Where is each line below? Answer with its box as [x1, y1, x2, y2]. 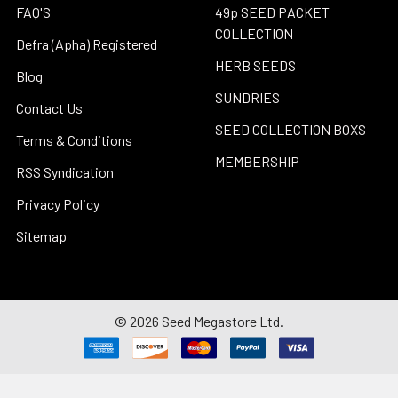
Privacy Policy [16, 195, 99, 212]
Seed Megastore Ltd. [159, 312, 283, 330]
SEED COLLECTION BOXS [215, 120, 366, 138]
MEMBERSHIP [215, 152, 299, 170]
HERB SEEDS [215, 56, 296, 74]
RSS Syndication [16, 163, 114, 180]
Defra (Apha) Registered [16, 35, 157, 52]
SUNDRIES [215, 88, 280, 106]
